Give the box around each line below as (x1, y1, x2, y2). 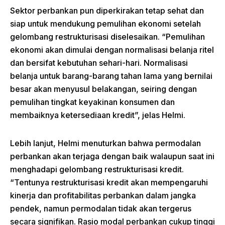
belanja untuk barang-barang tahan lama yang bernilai (10, 70, 212, 81)
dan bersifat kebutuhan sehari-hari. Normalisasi (10, 57, 188, 68)
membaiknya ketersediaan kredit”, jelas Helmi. (10, 109, 185, 120)
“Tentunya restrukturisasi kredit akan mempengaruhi (10, 177, 208, 187)
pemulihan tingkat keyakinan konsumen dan (10, 96, 175, 107)
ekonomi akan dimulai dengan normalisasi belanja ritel (10, 44, 214, 55)
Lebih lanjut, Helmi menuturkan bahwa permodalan (10, 138, 201, 148)
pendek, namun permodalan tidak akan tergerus (10, 203, 191, 213)
